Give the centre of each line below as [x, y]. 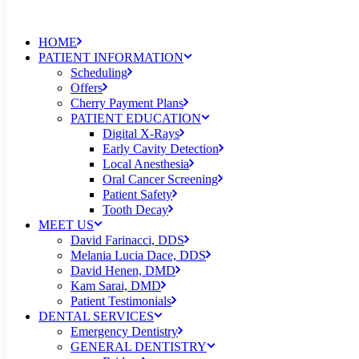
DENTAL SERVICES [96, 316]
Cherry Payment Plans [127, 103]
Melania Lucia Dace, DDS [138, 255]
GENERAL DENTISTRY [139, 347]
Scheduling [99, 73]
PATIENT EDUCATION [136, 118]
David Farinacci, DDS [127, 240]
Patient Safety [137, 194]
